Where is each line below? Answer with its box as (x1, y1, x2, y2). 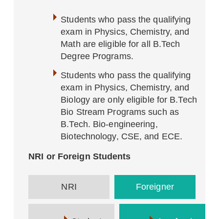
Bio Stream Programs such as (61, 107, 179, 117)
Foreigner (135, 182, 174, 192)
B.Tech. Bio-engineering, (61, 119, 158, 129)
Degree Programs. (61, 51, 133, 61)
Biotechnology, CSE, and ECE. (61, 131, 183, 141)
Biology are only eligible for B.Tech (61, 95, 197, 105)
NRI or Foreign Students (28, 152, 131, 161)
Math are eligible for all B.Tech (61, 39, 180, 49)
